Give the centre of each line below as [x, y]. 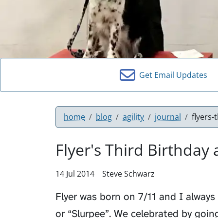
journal [168, 117]
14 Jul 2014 [75, 173]
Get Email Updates [171, 75]
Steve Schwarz [128, 173]
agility [133, 117]
